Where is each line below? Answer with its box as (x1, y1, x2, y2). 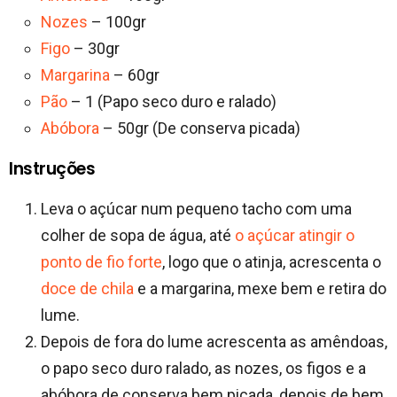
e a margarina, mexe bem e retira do (134, 278, 386, 298)
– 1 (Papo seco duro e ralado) (67, 91, 276, 111)
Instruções (9, 156, 96, 181)
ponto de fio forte (41, 252, 162, 271)
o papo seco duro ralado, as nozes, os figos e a (41, 358, 366, 378)
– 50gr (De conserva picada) (99, 118, 300, 137)
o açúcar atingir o (235, 225, 354, 245)
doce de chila (41, 278, 134, 298)
